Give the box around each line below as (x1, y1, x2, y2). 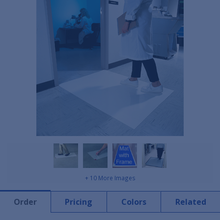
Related (175, 196, 206, 208)
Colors (121, 196, 146, 208)
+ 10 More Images (84, 174, 136, 182)
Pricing (65, 196, 92, 208)
